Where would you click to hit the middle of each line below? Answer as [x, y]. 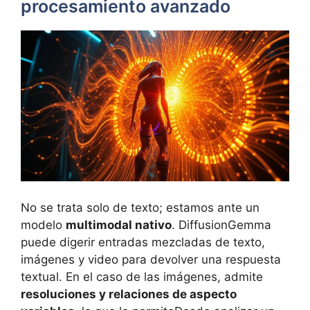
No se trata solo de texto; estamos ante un [140, 207]
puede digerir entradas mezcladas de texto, [143, 242]
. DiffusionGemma [221, 225]
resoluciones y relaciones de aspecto [129, 294]
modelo [43, 225]
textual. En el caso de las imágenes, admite [142, 276]
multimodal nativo [119, 225]
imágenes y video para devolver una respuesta [151, 259]
